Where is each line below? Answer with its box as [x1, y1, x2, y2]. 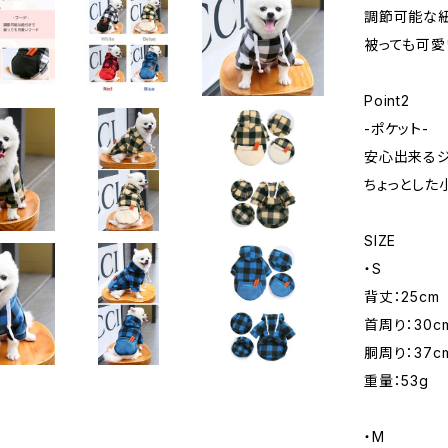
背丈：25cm [364, 288, 440, 305]
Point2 [364, 92, 410, 109]
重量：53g [364, 372, 429, 389]
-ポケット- [364, 120, 429, 137]
